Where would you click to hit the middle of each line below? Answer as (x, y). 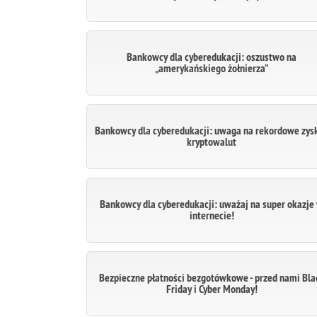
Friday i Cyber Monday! (212, 289)
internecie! (212, 215)
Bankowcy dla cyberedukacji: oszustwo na (212, 57)
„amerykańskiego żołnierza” (212, 68)
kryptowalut (212, 142)
